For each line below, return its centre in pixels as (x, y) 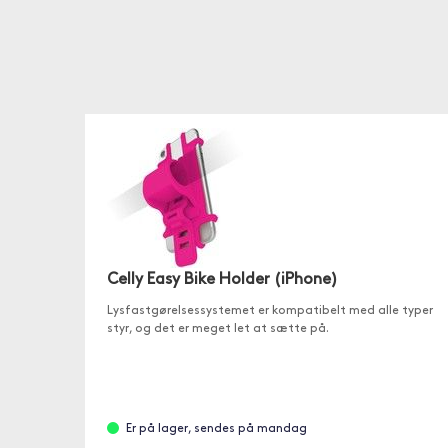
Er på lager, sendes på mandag (216, 429)
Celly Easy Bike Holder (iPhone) (222, 280)
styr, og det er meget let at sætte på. (217, 329)
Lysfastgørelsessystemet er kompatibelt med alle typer (269, 311)
